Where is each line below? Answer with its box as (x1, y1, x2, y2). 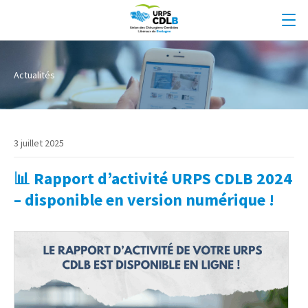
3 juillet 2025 (14, 137, 64, 150)
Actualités (14, 68, 55, 81)
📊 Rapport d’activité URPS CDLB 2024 (14, 168, 292, 190)
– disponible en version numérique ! (14, 189, 278, 211)
